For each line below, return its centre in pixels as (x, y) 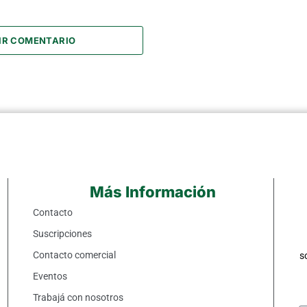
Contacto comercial (74, 255)
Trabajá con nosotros (78, 297)
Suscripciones (62, 233)
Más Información (153, 192)
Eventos (50, 276)
